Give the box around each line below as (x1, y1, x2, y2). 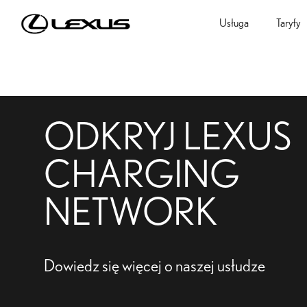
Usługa (219, 18, 249, 29)
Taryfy (276, 18, 301, 29)
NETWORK (44, 195, 218, 232)
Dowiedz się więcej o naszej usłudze (44, 258, 265, 275)
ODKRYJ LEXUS (44, 119, 291, 157)
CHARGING (44, 157, 240, 195)
